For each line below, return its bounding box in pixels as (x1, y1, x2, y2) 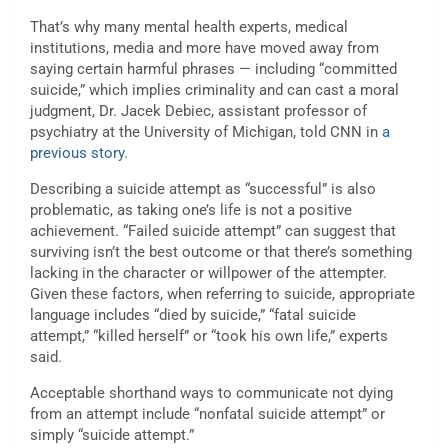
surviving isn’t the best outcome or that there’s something (30, 243, 412, 262)
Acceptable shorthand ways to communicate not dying (30, 384, 393, 403)
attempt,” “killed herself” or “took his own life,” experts (30, 327, 388, 346)
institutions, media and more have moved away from (30, 39, 379, 58)
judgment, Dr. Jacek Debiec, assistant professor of (30, 102, 367, 121)
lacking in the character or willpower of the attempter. (30, 264, 387, 283)
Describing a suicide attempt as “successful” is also (30, 180, 376, 199)
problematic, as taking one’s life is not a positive (30, 201, 352, 220)
